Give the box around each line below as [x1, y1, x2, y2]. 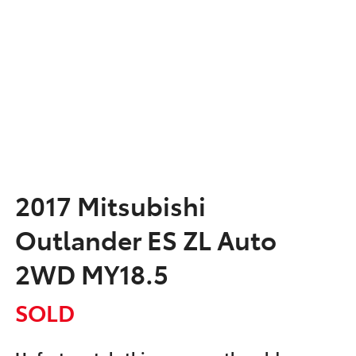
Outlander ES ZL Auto [15, 221, 277, 257]
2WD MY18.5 [15, 255, 168, 291]
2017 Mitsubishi [15, 187, 206, 222]
